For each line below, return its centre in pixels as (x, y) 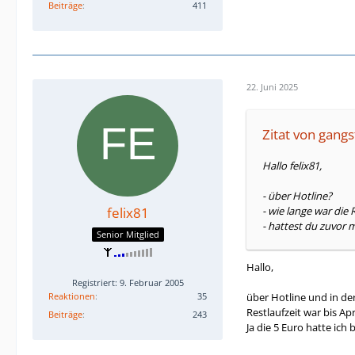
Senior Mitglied (128, 234)
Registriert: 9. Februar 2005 (128, 282)
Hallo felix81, (292, 166)
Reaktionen (72, 296)
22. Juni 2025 (272, 86)
